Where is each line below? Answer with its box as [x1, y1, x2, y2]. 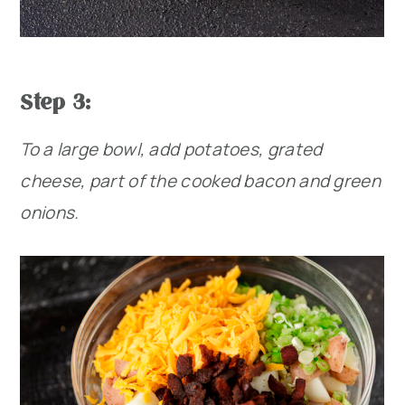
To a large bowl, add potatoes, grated [20, 137, 323, 162]
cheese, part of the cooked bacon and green [20, 169, 381, 193]
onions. [20, 201, 80, 225]
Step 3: [20, 87, 91, 116]
